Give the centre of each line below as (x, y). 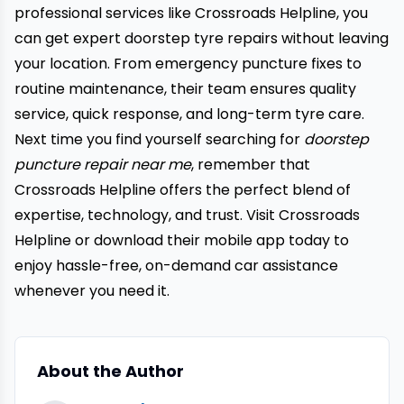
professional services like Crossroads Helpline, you (191, 13)
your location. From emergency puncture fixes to (188, 64)
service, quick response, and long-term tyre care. (189, 114)
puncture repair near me (103, 165)
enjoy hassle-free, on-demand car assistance (176, 266)
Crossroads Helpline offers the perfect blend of (183, 190)
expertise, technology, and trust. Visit (145, 215)
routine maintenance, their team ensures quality (185, 89)
